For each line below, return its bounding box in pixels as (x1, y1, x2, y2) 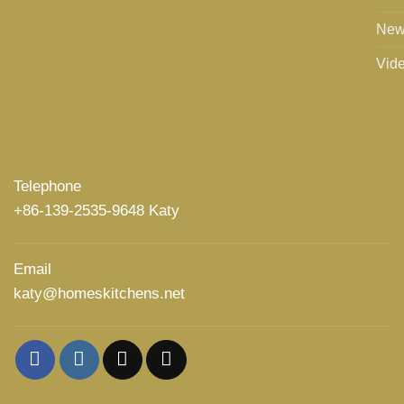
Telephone (14, 178, 81, 196)
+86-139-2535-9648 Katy (14, 202, 179, 220)
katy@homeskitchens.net (14, 285, 185, 303)
